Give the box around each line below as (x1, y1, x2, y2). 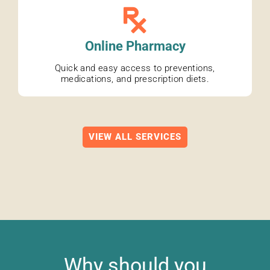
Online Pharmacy (84, 39, 186, 54)
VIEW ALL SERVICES (89, 131, 181, 143)
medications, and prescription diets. (60, 74, 210, 85)
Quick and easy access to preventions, (55, 63, 215, 74)
